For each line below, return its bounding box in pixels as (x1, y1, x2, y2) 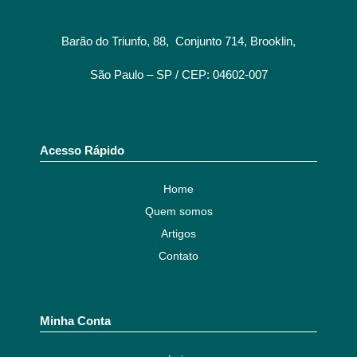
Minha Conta (40, 314, 111, 328)
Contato (159, 249, 198, 262)
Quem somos (144, 205, 213, 218)
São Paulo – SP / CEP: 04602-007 (89, 67, 268, 81)
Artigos (161, 227, 196, 240)
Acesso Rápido (40, 143, 124, 157)
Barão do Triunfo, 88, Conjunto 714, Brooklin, (61, 34, 296, 49)
